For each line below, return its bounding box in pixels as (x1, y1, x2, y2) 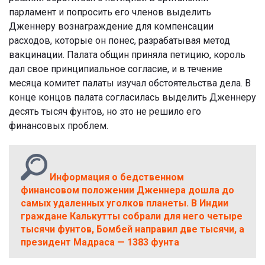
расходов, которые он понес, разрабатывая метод (9, 34, 230, 46)
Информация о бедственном (47, 171, 184, 183)
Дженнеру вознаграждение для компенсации (9, 20, 214, 32)
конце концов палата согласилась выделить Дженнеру (9, 91, 256, 103)
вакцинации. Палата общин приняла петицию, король (9, 49, 245, 60)
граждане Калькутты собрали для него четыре (21, 210, 243, 222)
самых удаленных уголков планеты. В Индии (21, 197, 228, 209)
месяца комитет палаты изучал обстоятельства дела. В (9, 77, 251, 89)
